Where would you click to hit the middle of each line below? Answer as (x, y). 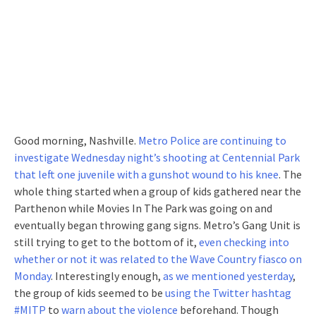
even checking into (244, 242)
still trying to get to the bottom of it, (107, 242)
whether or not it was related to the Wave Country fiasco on (158, 259)
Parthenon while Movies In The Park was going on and (143, 208)
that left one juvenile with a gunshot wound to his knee (146, 175)
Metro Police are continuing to (212, 141)
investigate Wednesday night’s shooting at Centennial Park (157, 158)
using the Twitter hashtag (228, 293)
